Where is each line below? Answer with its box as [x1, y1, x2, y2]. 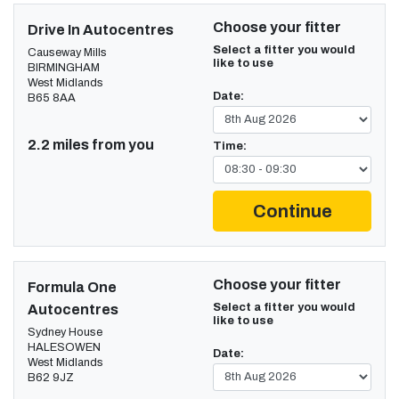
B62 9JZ [28, 370, 74, 384]
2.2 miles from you [28, 136, 154, 152]
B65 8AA [28, 91, 76, 104]
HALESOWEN [28, 340, 101, 354]
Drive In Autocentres [28, 21, 174, 37]
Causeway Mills [28, 45, 107, 59]
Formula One [28, 279, 117, 295]
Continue [252, 200, 332, 221]
